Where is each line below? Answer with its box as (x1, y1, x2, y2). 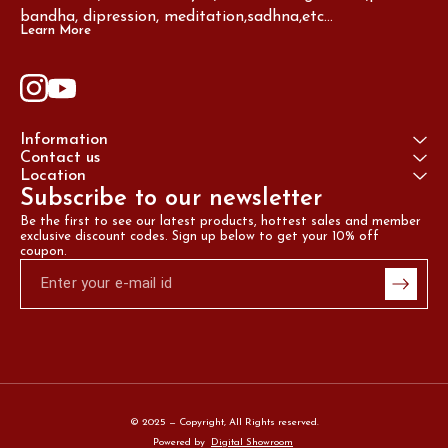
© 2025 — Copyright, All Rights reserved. (129, 416, 319, 428)
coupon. (20, 244, 67, 258)
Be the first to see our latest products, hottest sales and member (20, 214, 425, 228)
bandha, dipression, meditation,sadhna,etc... (20, 8, 333, 25)
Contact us (20, 149, 100, 166)
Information (20, 131, 108, 148)
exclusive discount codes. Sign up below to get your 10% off (20, 229, 383, 243)
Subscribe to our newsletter (20, 186, 322, 211)
